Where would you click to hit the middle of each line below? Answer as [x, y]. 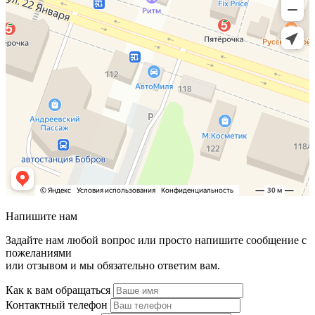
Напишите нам [41, 216]
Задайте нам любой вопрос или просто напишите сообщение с [156, 240]
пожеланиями [39, 252]
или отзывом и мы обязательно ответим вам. [113, 265]
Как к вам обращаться [58, 290]
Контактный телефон [57, 304]
